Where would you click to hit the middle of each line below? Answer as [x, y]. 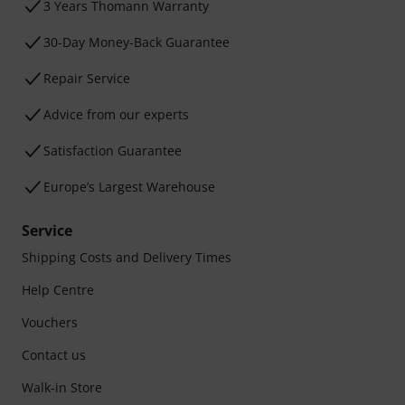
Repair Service [87, 78]
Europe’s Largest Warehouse [129, 187]
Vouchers [50, 322]
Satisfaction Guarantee [113, 151]
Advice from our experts [116, 114]
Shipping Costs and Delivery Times [127, 257]
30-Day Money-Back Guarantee [137, 42]
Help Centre [58, 290]
